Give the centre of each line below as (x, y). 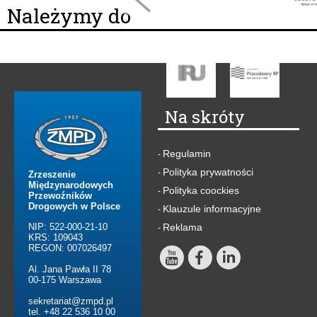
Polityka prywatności (208, 172)
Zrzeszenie (52, 175)
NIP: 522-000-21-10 (68, 227)
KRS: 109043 (56, 238)
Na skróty (205, 117)
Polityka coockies (201, 191)
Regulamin (187, 154)
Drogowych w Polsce (74, 207)
